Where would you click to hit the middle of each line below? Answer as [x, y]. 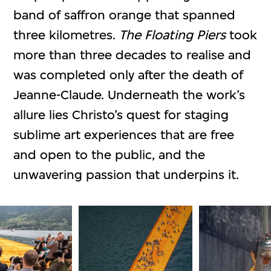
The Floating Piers [173, 34]
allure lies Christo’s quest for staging [121, 114]
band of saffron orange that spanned [125, 15]
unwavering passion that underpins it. [126, 174]
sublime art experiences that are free [124, 134]
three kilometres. [67, 34]
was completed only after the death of [129, 74]
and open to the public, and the [109, 154]
